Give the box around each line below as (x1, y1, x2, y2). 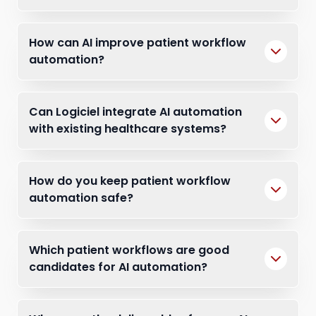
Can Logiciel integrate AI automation (29, 104, 242, 120)
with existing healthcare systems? (29, 121, 226, 137)
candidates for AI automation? (29, 259, 207, 275)
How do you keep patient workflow (29, 173, 231, 189)
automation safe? (29, 190, 133, 206)
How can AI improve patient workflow (29, 35, 246, 51)
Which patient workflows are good (29, 242, 229, 258)
